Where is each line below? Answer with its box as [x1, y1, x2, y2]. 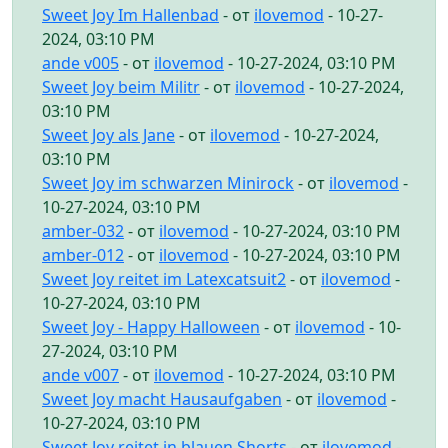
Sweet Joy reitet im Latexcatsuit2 [42, 267, 286, 290]
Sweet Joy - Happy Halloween [42, 315, 260, 338]
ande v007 [42, 363, 119, 386]
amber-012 [42, 243, 124, 266]
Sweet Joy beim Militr [42, 75, 200, 98]
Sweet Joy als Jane [42, 123, 175, 146]
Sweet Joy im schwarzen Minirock [42, 171, 294, 194]
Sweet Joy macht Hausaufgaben [42, 387, 282, 410]
